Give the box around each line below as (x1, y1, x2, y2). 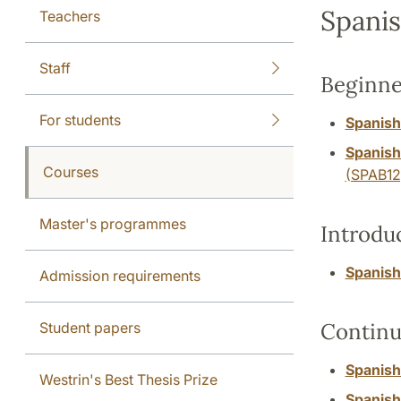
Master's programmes (39, 214, 186, 233)
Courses (43, 162, 98, 181)
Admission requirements (39, 266, 200, 285)
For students (39, 110, 121, 129)
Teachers (39, 6, 100, 25)
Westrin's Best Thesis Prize (39, 370, 218, 388)
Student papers (39, 318, 141, 337)
